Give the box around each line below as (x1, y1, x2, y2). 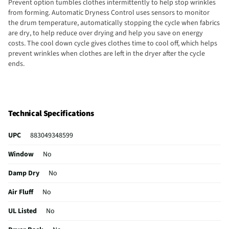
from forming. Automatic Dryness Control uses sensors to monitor (8, 7, 210, 18)
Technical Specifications (8, 108, 94, 120)
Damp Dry (8, 168, 39, 179)
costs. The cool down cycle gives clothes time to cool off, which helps (8, 38, 217, 49)
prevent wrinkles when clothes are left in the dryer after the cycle (8, 48, 205, 59)
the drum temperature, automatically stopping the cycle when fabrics (8, 17, 220, 28)
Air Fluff (8, 187, 33, 198)
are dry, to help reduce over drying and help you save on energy (8, 28, 203, 38)
